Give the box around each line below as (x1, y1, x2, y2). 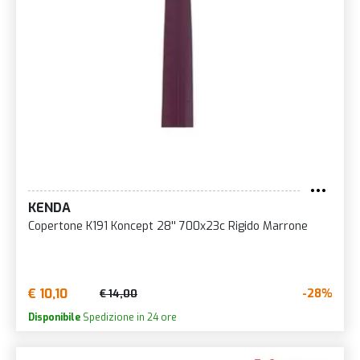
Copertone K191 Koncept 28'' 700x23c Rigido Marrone (28, 218, 308, 234)
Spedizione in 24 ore (80, 310, 177, 324)
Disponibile (28, 310, 80, 324)
